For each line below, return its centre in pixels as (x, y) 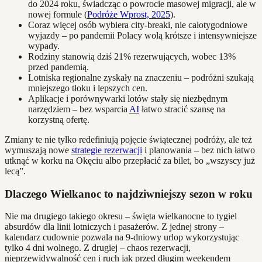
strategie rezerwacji (107, 150)
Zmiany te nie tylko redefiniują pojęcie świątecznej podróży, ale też (128, 139)
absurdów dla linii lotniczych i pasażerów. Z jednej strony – (114, 227)
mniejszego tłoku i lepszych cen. (88, 88)
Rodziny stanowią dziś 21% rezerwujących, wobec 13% (132, 56)
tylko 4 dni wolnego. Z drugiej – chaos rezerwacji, (98, 248)
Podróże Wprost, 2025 (129, 14)
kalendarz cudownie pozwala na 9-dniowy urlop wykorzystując (122, 237)
